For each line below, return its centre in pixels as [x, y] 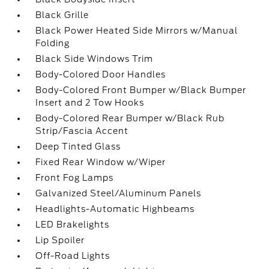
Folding [53, 43]
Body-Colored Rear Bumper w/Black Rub [130, 118]
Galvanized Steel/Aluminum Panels [119, 193]
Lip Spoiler [60, 240]
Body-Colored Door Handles [101, 74]
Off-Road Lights [73, 256]
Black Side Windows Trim [95, 59]
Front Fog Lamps [75, 178]
